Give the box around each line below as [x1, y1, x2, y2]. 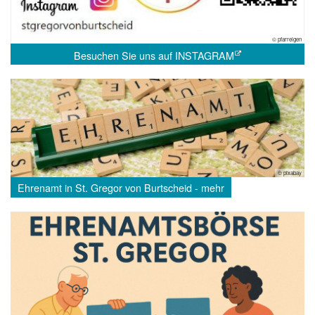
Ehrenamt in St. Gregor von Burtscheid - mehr [18, 179, 224, 195]
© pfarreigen [272, 34, 302, 43]
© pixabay [278, 168, 302, 176]
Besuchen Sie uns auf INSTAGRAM [73, 47, 234, 63]
